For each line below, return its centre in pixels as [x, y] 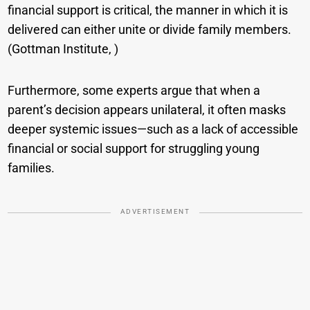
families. [31, 168]
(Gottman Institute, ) [63, 49]
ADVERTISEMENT [155, 212]
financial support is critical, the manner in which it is [148, 10]
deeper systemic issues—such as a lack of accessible [153, 129]
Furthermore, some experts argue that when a [134, 91]
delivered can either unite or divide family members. [150, 30]
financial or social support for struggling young [134, 149]
